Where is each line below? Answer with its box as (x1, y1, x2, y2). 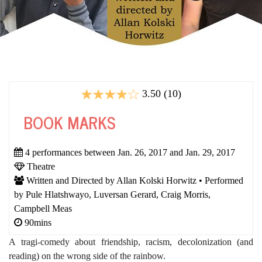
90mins (22, 218, 51, 227)
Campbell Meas (14, 204, 72, 213)
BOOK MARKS (23, 109, 115, 136)
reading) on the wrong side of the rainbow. (9, 251, 166, 261)
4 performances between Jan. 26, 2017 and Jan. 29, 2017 (23, 147, 235, 157)
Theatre (25, 161, 55, 171)
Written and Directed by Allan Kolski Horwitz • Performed (24, 175, 243, 185)
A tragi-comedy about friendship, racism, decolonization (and (9, 237, 253, 247)
